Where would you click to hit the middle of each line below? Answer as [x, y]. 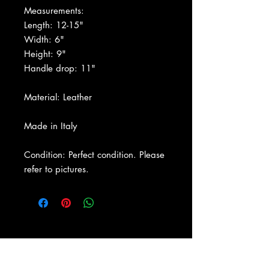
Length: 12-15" [54, 25]
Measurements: [54, 10]
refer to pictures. [56, 169]
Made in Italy [50, 125]
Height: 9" [45, 53]
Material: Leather [58, 97]
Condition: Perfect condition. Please [94, 154]
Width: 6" [44, 39]
